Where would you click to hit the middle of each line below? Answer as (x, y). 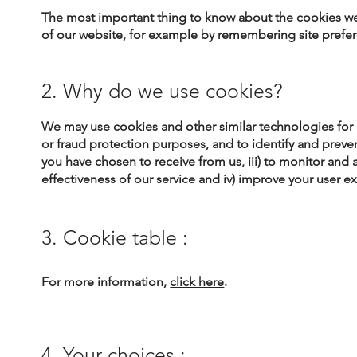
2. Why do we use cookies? (163, 91)
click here (197, 282)
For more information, (106, 282)
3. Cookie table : (115, 237)
